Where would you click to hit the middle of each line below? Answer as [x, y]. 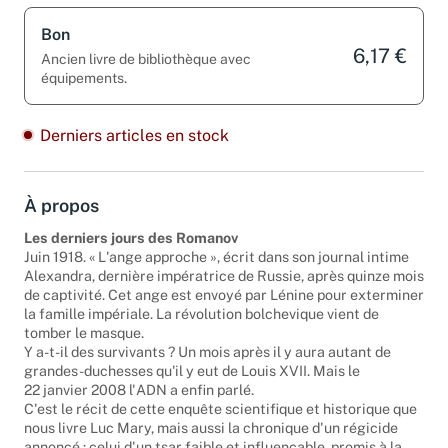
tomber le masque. [84, 347]
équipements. [84, 91]
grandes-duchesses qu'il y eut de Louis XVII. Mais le [192, 385]
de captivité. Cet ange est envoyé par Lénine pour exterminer [224, 309]
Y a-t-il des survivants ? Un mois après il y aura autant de [207, 366]
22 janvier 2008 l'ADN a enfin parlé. [139, 404]
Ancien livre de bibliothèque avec [146, 72]
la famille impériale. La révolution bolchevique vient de [201, 328]
